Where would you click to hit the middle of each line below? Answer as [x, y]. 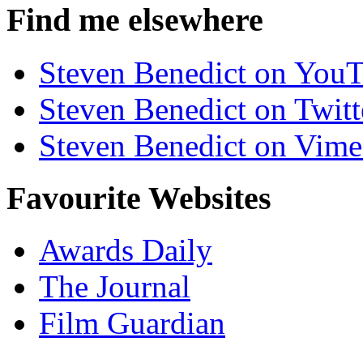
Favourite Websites [139, 198]
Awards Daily [126, 250]
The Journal [115, 287]
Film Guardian [132, 323]
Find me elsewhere [135, 20]
